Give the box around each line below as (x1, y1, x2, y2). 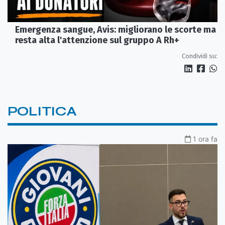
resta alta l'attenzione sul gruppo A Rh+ (15, 35, 179, 46)
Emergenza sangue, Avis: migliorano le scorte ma (15, 24, 216, 36)
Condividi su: (182, 52, 217, 60)
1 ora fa (193, 135, 217, 144)
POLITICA (8, 103, 77, 120)
